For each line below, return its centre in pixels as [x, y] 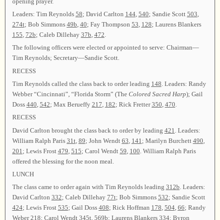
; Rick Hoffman [130, 208]
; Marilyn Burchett [167, 140]
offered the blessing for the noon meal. [63, 161]
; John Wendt [103, 140]
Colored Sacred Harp [157, 94]
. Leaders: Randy [184, 83]
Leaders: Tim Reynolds [44, 14]
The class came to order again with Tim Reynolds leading [89, 187]
